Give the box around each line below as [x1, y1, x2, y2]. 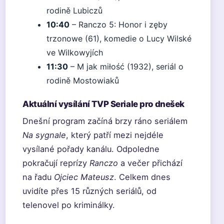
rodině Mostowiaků [46, 75, 119, 85]
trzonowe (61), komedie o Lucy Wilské [46, 33, 191, 43]
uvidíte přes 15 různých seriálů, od [22, 186, 156, 196]
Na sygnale [22, 130, 66, 140]
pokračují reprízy [22, 158, 89, 168]
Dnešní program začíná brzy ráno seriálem [22, 116, 187, 126]
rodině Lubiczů [46, 5, 102, 15]
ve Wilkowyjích [46, 47, 103, 57]
